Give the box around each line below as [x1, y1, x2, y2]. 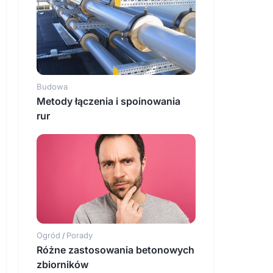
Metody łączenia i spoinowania [37, 95, 180, 108]
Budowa [37, 82, 68, 92]
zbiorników [37, 258, 88, 271]
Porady [66, 230, 93, 241]
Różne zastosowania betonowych [37, 244, 194, 257]
